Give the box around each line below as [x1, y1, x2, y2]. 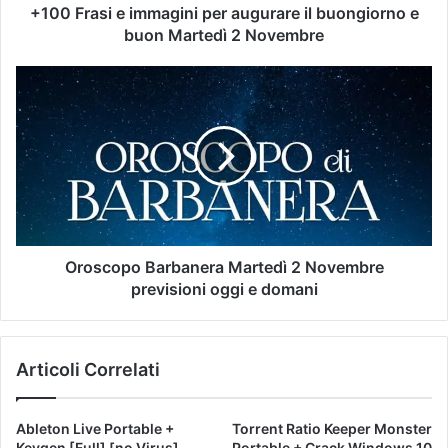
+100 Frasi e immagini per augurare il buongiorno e [29, 3, 419, 24]
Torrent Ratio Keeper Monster [232, 420, 432, 438]
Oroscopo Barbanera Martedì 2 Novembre [64, 257, 384, 278]
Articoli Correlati [16, 359, 160, 381]
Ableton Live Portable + [16, 420, 174, 438]
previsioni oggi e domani [130, 279, 318, 300]
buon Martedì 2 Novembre [124, 25, 324, 46]
